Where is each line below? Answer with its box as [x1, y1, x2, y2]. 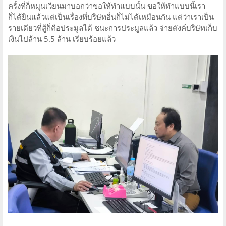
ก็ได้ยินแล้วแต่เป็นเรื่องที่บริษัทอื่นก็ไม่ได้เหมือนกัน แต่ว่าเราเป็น [8, 12, 214, 22]
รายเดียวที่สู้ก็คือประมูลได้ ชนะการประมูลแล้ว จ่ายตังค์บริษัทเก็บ [8, 23, 217, 33]
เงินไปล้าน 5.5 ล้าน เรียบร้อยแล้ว [8, 34, 116, 44]
